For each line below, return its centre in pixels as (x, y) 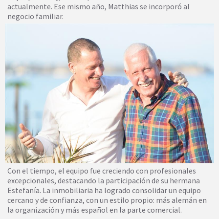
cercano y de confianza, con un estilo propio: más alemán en (107, 200)
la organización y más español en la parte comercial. (95, 209)
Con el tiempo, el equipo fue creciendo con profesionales (102, 170)
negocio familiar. (35, 16)
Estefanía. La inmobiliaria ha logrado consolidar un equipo (104, 190)
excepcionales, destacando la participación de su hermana (104, 180)
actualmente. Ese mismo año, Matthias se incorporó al (99, 6)
